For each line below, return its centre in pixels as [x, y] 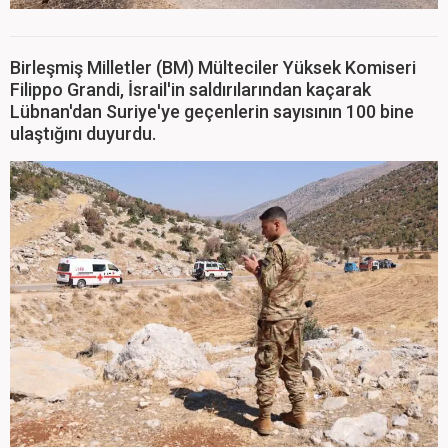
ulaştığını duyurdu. [83, 134]
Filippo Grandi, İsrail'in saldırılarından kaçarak [190, 90]
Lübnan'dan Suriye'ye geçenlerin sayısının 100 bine [212, 112]
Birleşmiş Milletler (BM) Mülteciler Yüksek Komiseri [213, 68]
